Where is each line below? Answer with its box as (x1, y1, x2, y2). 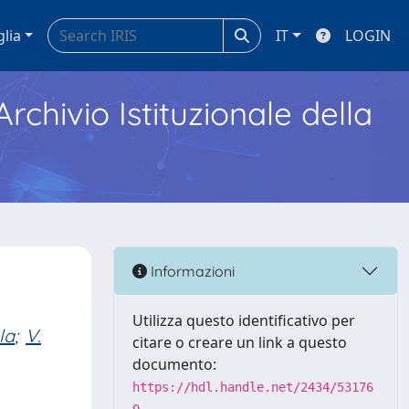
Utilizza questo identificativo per (132, 310, 355, 330)
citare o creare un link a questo (132, 332, 347, 352)
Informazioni (147, 261, 235, 280)
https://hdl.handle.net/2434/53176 (132, 380, 373, 394)
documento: (132, 354, 216, 374)
